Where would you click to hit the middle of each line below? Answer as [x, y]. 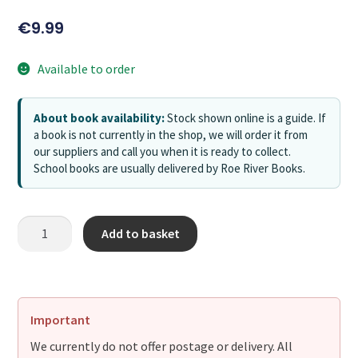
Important [61, 320]
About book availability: [99, 117]
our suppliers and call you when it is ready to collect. [163, 151]
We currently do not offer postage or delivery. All [162, 346]
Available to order [87, 69]
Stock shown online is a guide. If [246, 117]
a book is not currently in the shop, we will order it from [171, 134]
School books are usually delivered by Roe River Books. [170, 168]
